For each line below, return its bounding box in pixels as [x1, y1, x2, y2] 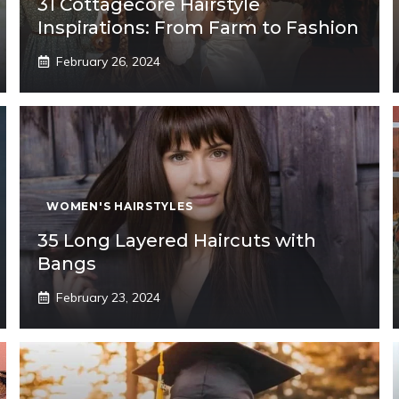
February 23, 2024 [56, 289, 161, 305]
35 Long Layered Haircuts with [37, 229, 317, 251]
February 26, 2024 [56, 53, 161, 69]
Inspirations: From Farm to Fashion [37, 16, 360, 38]
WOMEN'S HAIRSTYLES [46, 199, 193, 213]
